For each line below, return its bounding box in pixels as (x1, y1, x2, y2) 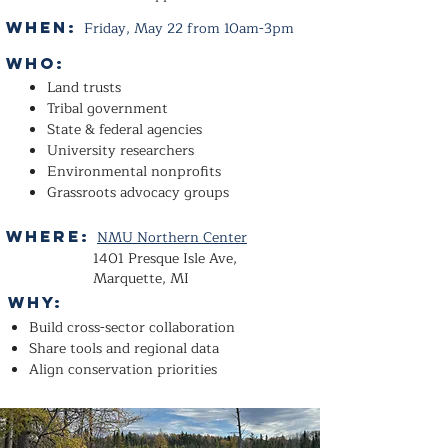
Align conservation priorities (29, 358, 221, 381)
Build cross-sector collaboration (29, 316, 235, 339)
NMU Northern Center (97, 226, 247, 249)
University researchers (47, 139, 194, 162)
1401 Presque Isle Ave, (93, 247, 237, 270)
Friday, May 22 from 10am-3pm (84, 17, 294, 40)
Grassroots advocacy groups (47, 181, 229, 204)
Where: (6, 226, 97, 246)
